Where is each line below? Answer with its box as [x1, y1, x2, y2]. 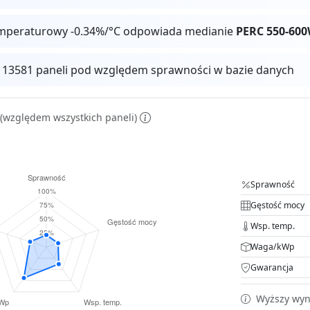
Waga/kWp [250, 240, 295, 253]
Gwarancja [250, 261, 293, 273]
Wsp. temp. [250, 219, 295, 232]
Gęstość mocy [250, 199, 304, 211]
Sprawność [250, 178, 295, 190]
